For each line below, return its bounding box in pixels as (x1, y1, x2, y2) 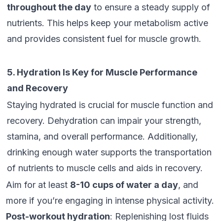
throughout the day (7, 2, 91, 12)
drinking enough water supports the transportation (7, 147, 212, 157)
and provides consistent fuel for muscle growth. (7, 34, 201, 44)
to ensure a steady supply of (91, 2, 210, 12)
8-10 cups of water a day (70, 180, 178, 190)
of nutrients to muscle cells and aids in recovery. (7, 163, 203, 173)
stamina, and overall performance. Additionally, (7, 131, 198, 142)
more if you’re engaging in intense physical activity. (6, 195, 214, 206)
